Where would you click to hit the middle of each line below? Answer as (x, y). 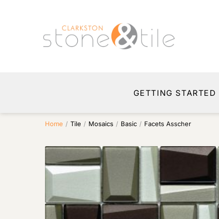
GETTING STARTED (175, 93)
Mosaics (101, 124)
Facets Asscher (168, 124)
